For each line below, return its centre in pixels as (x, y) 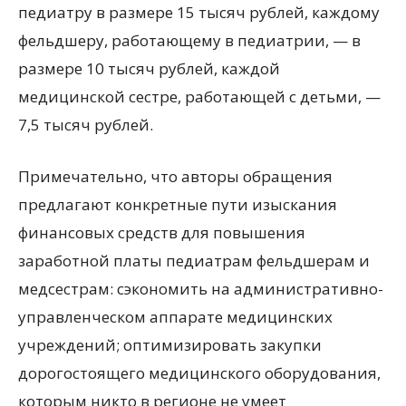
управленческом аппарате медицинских (175, 317)
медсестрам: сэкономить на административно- (201, 289)
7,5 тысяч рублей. (86, 125)
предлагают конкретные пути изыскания (178, 204)
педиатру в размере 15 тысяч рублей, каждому (199, 12)
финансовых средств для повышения (162, 232)
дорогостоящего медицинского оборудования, (199, 373)
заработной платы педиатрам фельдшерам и (194, 261)
